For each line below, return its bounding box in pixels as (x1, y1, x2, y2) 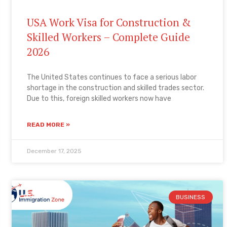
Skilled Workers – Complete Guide (27, 29, 191, 44)
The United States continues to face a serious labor (27, 72, 197, 82)
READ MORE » (27, 121, 70, 128)
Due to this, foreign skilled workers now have (27, 94, 172, 103)
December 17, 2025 (27, 147, 82, 155)
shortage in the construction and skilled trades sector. (27, 83, 205, 92)
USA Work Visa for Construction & (27, 15, 192, 29)
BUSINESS (176, 194, 206, 201)
